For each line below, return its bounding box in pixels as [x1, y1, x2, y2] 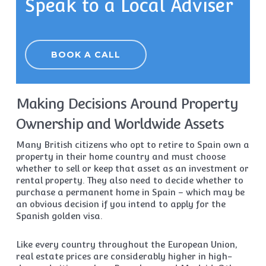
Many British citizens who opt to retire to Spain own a [15, 140, 249, 150]
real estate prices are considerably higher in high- [15, 251, 232, 262]
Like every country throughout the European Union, [15, 239, 237, 250]
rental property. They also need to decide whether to [15, 175, 243, 186]
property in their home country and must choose [15, 151, 226, 162]
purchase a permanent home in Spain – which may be [15, 187, 245, 198]
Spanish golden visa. [15, 211, 102, 221]
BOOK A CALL [51, 49, 121, 61]
